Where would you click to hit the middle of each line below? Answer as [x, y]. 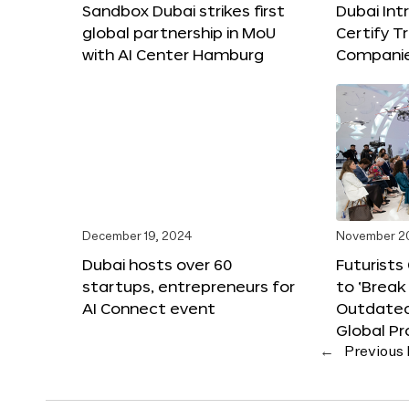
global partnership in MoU [179, 32]
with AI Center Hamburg [173, 54]
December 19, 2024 [137, 236]
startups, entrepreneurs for [189, 286]
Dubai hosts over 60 [157, 264]
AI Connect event [149, 308]
